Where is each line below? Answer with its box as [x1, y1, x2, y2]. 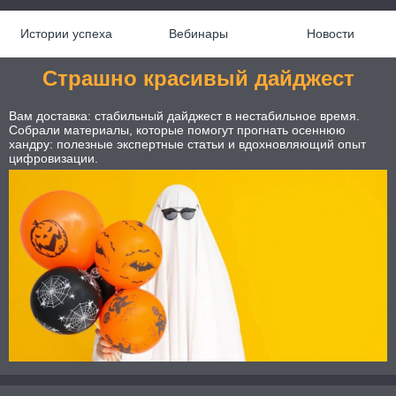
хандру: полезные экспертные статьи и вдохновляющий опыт [9, 136, 366, 151]
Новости [306, 27, 354, 41]
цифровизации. [9, 150, 98, 165]
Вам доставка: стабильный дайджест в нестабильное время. [9, 108, 360, 123]
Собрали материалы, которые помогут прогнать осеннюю [9, 122, 346, 137]
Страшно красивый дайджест [42, 66, 354, 90]
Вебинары [169, 27, 228, 41]
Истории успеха [20, 27, 112, 41]
